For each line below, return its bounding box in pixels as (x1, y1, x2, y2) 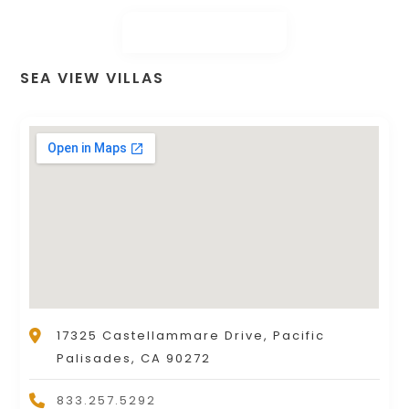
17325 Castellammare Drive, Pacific (57, 327, 326, 345)
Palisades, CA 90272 (57, 350, 212, 368)
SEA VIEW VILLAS (20, 68, 165, 89)
